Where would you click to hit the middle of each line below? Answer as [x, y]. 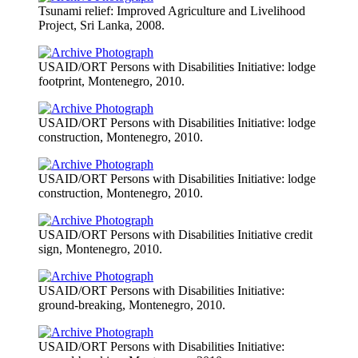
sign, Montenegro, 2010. [100, 249]
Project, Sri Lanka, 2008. [101, 25]
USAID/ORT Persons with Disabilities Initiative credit [175, 234]
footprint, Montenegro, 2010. [111, 81]
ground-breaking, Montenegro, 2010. [132, 304]
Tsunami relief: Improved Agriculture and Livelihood [172, 10]
